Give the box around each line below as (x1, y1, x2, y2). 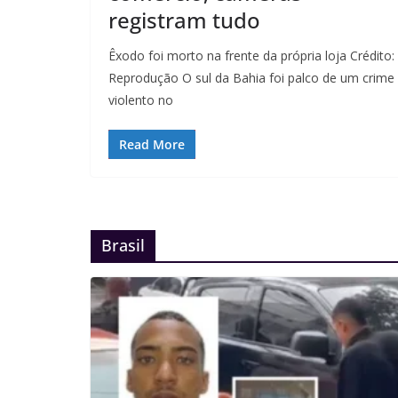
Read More (119, 135, 185, 153)
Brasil (101, 234, 145, 256)
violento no (108, 91, 173, 108)
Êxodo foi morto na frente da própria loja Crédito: (108, 46, 394, 64)
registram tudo (108, 4, 260, 35)
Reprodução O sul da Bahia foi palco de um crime (108, 68, 394, 86)
